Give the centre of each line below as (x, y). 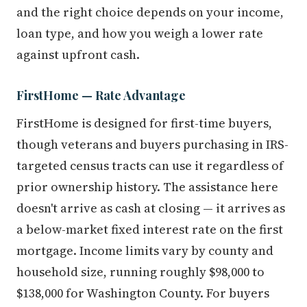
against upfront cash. (78, 54)
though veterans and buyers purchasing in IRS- (152, 144)
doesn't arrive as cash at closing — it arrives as (151, 208)
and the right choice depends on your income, (150, 12)
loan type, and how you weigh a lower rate (140, 33)
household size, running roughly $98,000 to (140, 271)
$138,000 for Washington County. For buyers (143, 293)
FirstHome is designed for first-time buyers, (144, 123)
